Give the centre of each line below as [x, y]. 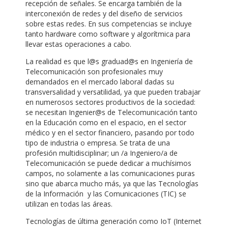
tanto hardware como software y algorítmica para [108, 34]
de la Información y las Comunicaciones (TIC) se [106, 194]
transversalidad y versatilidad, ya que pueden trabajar [113, 92]
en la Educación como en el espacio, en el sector [106, 123]
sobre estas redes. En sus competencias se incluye [109, 24]
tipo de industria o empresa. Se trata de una [98, 143]
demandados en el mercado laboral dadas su [100, 82]
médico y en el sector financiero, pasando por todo [110, 133]
